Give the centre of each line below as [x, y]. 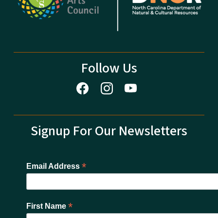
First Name [47, 206]
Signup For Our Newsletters [109, 131]
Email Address [54, 166]
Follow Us [109, 68]
